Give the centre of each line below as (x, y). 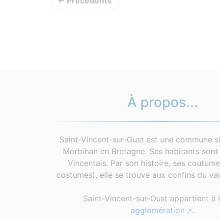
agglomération (157, 210)
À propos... (162, 102)
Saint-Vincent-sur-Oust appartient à (151, 198)
